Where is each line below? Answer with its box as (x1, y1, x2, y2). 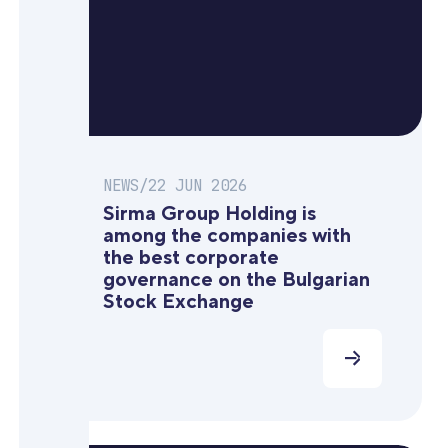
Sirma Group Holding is (102, 200, 316, 227)
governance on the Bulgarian (102, 266, 370, 293)
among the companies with (102, 222, 351, 249)
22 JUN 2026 (147, 174, 247, 196)
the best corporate (102, 244, 279, 271)
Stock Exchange (102, 288, 254, 315)
